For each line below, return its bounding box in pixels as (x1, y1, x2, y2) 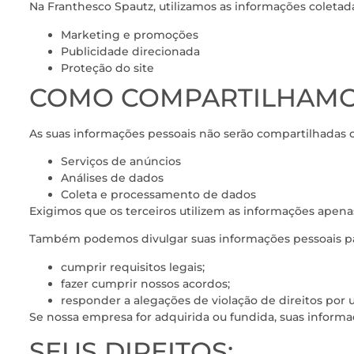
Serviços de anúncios (61, 154, 181, 169)
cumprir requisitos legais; (61, 259, 205, 274)
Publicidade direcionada (61, 43, 200, 58)
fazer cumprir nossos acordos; (61, 276, 230, 291)
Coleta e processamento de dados (61, 187, 256, 202)
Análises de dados (61, 171, 164, 186)
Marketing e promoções (61, 27, 198, 42)
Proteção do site (61, 60, 154, 75)
